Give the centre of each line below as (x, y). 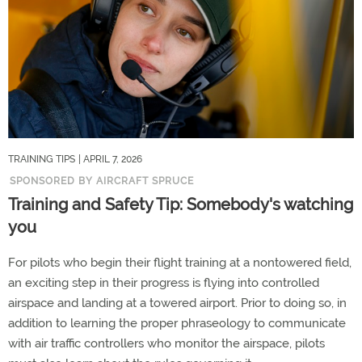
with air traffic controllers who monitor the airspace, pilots (166, 343)
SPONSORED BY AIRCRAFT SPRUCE (102, 181)
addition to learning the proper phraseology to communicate (177, 323)
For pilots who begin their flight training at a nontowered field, (180, 263)
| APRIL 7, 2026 (110, 159)
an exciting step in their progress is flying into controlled (164, 283)
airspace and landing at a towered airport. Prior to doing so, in (177, 303)
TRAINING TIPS (42, 159)
